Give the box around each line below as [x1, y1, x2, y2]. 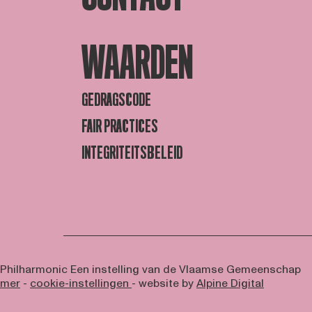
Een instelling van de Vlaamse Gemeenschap [70, 262, 301, 278]
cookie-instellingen [30, 276, 132, 292]
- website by [132, 276, 196, 292]
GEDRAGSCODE [81, 90, 152, 110]
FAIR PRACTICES [81, 116, 159, 136]
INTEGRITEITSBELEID [81, 143, 183, 163]
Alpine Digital [196, 276, 264, 292]
